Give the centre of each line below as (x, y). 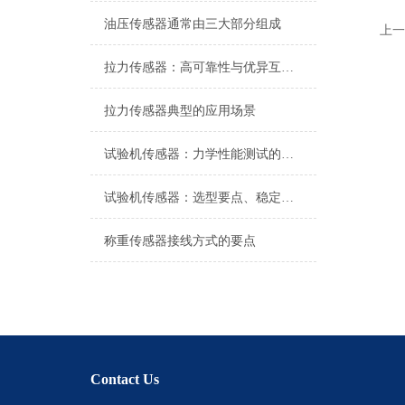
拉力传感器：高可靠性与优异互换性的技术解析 (287, 67)
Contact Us (125, 379)
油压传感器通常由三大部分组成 (193, 24)
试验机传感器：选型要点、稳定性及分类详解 (287, 198)
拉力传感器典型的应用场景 (180, 111)
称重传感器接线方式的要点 (180, 241)
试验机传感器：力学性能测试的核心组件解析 (287, 154)
